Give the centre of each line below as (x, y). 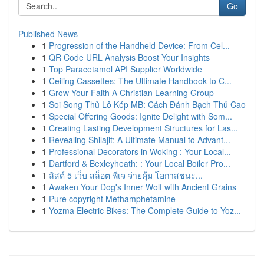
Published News (48, 34)
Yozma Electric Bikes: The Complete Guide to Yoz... (145, 210)
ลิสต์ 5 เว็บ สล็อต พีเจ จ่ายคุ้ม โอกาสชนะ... (126, 175)
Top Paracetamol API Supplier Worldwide (126, 69)
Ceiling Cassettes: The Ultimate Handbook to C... (140, 81)
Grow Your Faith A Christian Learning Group (131, 93)
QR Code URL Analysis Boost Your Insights (129, 57)
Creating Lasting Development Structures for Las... (143, 128)
